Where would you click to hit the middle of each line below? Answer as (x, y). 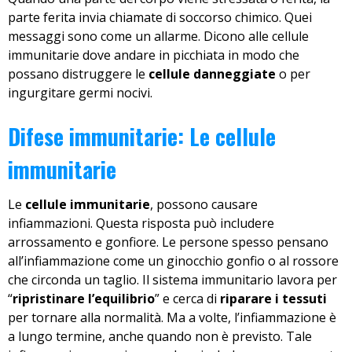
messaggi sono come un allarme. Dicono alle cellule (158, 36)
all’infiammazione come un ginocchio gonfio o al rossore (173, 261)
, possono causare (204, 205)
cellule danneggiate (212, 74)
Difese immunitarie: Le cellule (142, 137)
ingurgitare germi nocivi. (80, 93)
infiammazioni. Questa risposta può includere (141, 224)
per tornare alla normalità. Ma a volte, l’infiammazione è (172, 318)
